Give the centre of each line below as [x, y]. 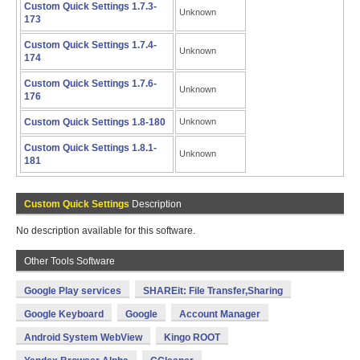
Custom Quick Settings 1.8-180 [95, 122]
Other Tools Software [70, 261]
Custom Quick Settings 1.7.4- [90, 45]
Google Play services [73, 291]
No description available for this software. [106, 231]
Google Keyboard [64, 314]
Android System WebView [83, 337]
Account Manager [220, 314]
